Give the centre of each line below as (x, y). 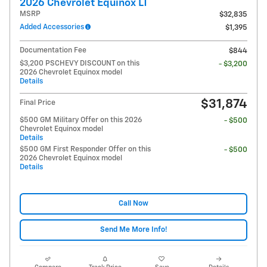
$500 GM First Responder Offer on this (85, 149)
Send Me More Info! (133, 230)
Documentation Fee (53, 50)
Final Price (38, 103)
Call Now (133, 204)
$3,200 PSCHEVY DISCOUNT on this (80, 63)
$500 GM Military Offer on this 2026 (81, 120)
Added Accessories (52, 27)
